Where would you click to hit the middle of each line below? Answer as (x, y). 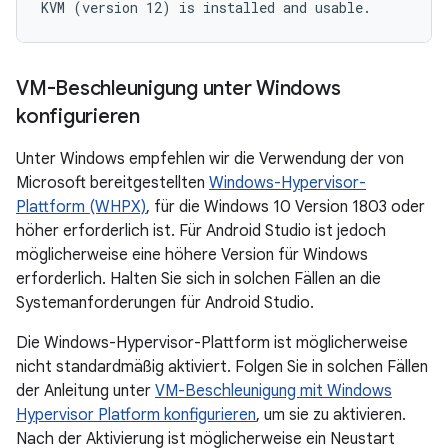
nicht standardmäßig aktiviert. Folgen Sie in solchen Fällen (222, 367)
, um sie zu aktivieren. (331, 415)
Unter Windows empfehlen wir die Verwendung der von (210, 159)
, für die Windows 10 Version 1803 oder (285, 207)
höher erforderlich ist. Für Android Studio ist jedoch (201, 231)
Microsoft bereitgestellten (112, 183)
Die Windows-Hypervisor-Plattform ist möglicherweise (212, 343)
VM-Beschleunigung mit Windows (273, 391)
